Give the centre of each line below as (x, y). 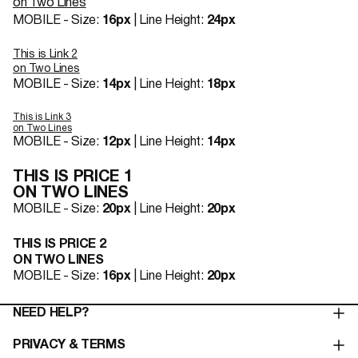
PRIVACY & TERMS (69, 345)
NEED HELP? (51, 313)
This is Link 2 (45, 55)
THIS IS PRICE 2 (60, 245)
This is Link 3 (42, 117)
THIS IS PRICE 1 (73, 177)
